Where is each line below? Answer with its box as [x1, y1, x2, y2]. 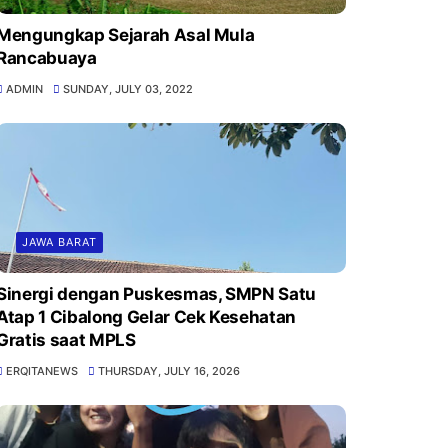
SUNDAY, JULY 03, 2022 [63, 82, 194, 97]
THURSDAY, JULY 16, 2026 [98, 364, 241, 379]
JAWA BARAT [21, 235, 97, 250]
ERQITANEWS [5, 364, 78, 379]
